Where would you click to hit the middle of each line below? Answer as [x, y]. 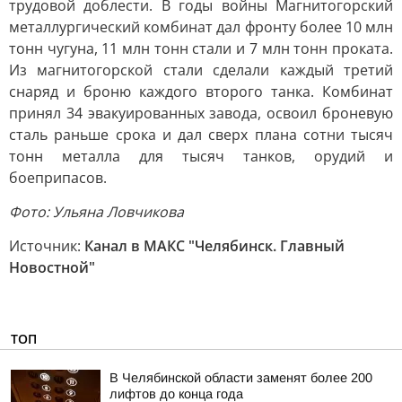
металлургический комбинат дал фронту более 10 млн [201, 27]
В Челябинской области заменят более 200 [241, 378]
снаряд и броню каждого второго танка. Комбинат [201, 92]
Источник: [47, 246]
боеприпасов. [58, 178]
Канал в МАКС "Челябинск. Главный [214, 246]
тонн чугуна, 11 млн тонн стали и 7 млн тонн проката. [201, 48]
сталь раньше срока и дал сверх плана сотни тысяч [201, 135]
